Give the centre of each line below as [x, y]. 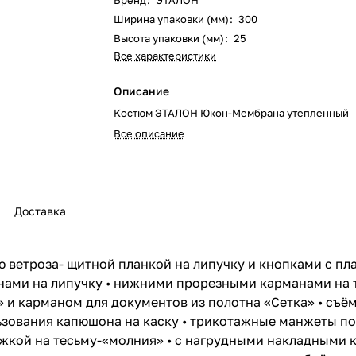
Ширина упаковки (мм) [172, 19]
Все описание [149, 133]
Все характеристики [165, 56]
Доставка [40, 211]
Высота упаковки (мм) [169, 38]
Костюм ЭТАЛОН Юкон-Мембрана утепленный [232, 113]
